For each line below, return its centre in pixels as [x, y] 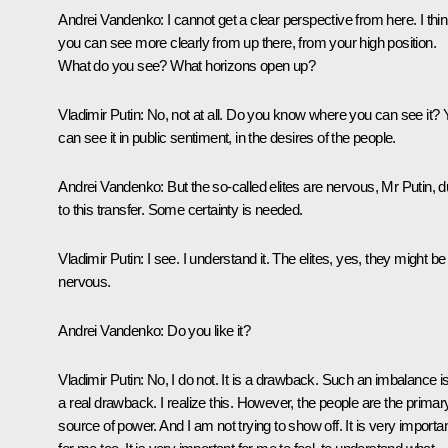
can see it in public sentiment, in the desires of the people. [227, 137]
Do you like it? [209, 330]
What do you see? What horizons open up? [186, 65]
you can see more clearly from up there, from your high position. [247, 42]
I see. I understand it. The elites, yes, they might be [294, 258]
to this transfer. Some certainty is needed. [180, 209]
